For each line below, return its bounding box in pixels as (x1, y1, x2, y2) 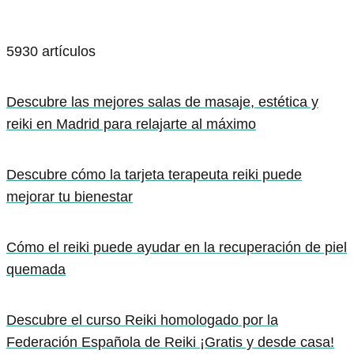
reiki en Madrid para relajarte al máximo (6, 116, 256, 132)
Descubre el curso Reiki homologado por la (6, 312, 278, 328)
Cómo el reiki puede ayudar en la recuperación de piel (6, 239, 347, 255)
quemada (6, 262, 66, 277)
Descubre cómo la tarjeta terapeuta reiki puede (6, 167, 302, 183)
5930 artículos (6, 43, 96, 59)
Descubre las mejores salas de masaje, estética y (6, 94, 318, 110)
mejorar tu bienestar (6, 189, 133, 205)
